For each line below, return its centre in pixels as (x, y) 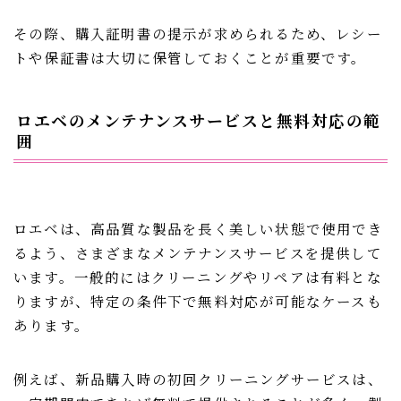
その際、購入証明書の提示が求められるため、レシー (198, 34)
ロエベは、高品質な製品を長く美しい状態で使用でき (198, 229)
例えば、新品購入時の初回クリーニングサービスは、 (198, 379)
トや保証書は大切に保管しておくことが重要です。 (190, 58)
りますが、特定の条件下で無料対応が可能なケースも (198, 301)
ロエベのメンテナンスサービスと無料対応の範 (199, 120)
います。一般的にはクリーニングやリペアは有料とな (198, 277)
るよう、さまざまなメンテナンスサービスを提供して (198, 253)
